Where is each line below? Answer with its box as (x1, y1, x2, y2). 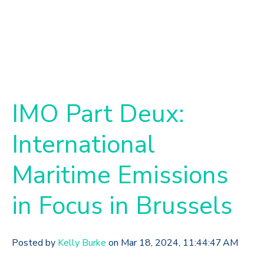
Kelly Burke (58, 236, 106, 250)
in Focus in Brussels (12, 189, 232, 223)
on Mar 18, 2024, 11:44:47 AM (106, 236, 238, 250)
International (12, 128, 155, 162)
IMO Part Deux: (12, 97, 184, 131)
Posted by (12, 236, 58, 250)
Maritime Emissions (12, 159, 228, 193)
